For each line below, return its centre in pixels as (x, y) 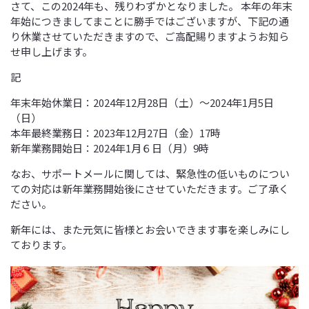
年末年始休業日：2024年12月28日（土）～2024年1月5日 (142, 102)
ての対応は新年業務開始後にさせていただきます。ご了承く (150, 189)
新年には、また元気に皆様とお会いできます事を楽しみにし (150, 229)
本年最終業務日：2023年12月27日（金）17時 (116, 133)
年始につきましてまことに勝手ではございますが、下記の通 (150, 21)
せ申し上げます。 (51, 51)
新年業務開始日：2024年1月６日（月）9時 (110, 148)
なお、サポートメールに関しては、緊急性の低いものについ (150, 173)
